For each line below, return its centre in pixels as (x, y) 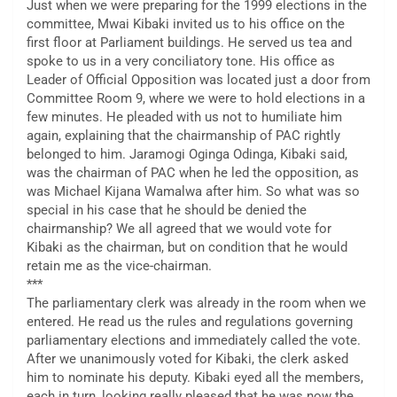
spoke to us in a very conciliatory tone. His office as (181, 62)
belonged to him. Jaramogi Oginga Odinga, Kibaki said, (187, 155)
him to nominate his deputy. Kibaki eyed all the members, (195, 378)
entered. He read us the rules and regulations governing (190, 322)
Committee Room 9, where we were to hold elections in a (196, 99)
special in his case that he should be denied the (167, 210)
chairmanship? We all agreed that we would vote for (179, 229)
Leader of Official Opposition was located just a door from (198, 80)
